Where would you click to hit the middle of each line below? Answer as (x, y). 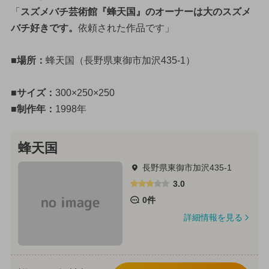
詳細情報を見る (213, 217)
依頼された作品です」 (126, 28)
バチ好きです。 (44, 28)
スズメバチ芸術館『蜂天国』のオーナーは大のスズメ (135, 12)
